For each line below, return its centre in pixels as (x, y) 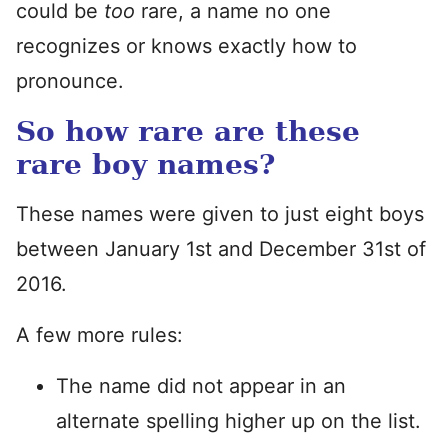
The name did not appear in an (201, 386)
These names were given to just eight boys (220, 214)
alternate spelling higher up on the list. (238, 421)
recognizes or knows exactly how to (186, 46)
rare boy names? (145, 164)
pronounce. (70, 81)
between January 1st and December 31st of (221, 249)
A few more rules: (99, 335)
